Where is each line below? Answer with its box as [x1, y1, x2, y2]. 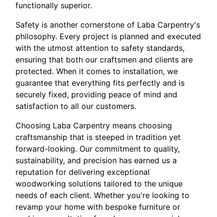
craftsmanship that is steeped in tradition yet [15, 132, 181, 142]
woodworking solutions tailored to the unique [15, 179, 183, 188]
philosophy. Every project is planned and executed [15, 31, 201, 41]
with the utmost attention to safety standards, [15, 43, 185, 53]
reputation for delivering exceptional [15, 167, 150, 177]
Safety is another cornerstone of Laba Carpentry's [15, 20, 200, 30]
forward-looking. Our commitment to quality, [15, 144, 180, 154]
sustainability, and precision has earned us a [15, 155, 177, 165]
